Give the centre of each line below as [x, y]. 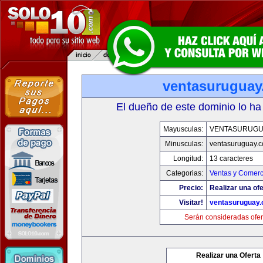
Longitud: [188, 159]
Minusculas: [184, 144]
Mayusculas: [183, 129]
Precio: [191, 188]
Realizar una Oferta [228, 255]
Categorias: [184, 173]
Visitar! [191, 203]
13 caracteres [231, 159]
